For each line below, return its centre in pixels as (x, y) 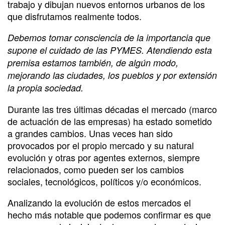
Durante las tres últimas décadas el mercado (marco (112, 109)
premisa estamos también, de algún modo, (93, 62)
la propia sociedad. (45, 87)
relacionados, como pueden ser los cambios (96, 169)
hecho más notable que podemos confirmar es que (109, 214)
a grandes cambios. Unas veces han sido (90, 133)
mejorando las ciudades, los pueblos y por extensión (112, 75)
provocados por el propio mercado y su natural (101, 145)
